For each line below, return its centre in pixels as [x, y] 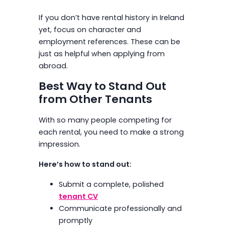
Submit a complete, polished [111, 185]
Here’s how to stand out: [85, 164]
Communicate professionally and [120, 209]
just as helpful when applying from [101, 54]
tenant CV [78, 197]
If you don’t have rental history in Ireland [111, 18]
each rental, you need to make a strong [111, 132]
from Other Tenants [95, 99]
